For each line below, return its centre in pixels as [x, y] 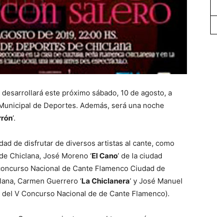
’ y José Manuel [156, 181]
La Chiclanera [106, 181]
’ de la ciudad [140, 156]
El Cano [105, 156]
